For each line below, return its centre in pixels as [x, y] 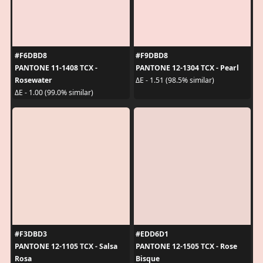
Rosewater [33, 80]
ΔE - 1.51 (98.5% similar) [175, 80]
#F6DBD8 [31, 55]
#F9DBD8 [152, 55]
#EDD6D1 [152, 234]
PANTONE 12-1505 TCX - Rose [186, 246]
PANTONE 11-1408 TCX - [56, 68]
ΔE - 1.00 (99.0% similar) [54, 92]
